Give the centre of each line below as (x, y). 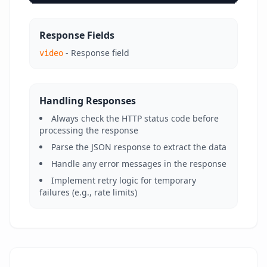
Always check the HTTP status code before (135, 118)
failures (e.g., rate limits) (88, 192)
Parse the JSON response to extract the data (139, 147)
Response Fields (77, 35)
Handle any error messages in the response (139, 164)
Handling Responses (88, 101)
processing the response (89, 130)
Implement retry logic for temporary (124, 180)
